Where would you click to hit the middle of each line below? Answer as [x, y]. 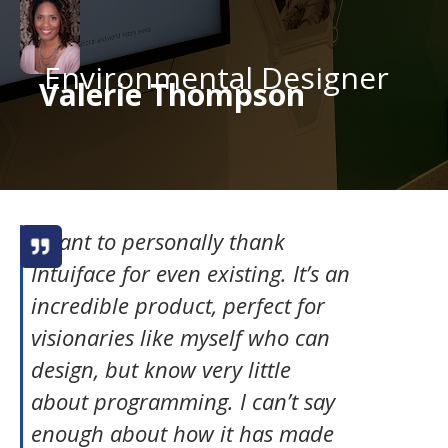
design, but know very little [161, 369]
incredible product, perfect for [178, 305]
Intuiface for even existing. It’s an [190, 273]
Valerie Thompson [172, 94]
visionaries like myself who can [180, 337]
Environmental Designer [216, 77]
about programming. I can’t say [183, 401]
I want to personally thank [158, 241]
